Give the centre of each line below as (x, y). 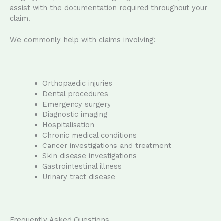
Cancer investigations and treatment (107, 146)
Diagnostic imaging (74, 115)
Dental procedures (75, 94)
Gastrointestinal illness (82, 166)
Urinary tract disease (79, 177)
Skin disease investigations (89, 156)
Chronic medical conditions (89, 135)
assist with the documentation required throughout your (109, 8)
